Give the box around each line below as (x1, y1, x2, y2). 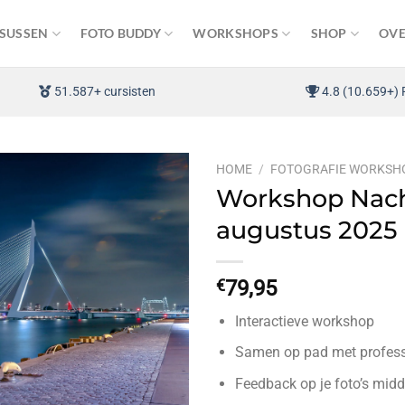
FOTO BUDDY (80, 25, 161, 41)
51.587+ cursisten (52, 84, 156, 99)
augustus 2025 (216, 214, 398, 245)
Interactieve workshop (234, 312, 374, 330)
